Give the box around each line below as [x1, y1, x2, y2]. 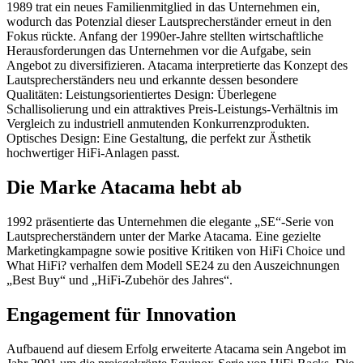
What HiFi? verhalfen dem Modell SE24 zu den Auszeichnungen [6, 258, 340, 272]
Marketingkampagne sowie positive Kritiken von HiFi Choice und [6, 243, 345, 258]
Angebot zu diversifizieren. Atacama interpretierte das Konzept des [6, 58, 348, 72]
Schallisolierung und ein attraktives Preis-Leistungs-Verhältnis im [6, 101, 338, 116]
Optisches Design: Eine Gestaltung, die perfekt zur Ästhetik [6, 130, 311, 145]
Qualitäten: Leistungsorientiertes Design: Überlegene [6, 87, 276, 101]
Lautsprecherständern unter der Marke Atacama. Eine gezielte [6, 228, 321, 243]
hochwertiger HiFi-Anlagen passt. [6, 145, 180, 160]
